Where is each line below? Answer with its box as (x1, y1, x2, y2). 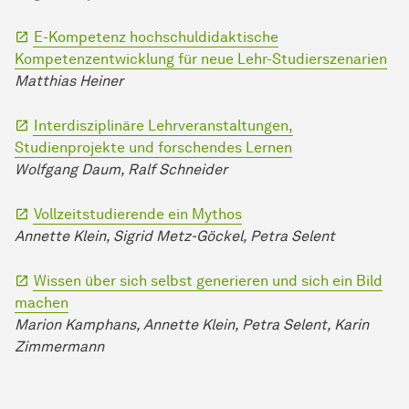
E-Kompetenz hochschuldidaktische (34, 28, 278, 47)
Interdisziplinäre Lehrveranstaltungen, (34, 117, 293, 135)
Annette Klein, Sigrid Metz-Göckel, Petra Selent (15, 227, 335, 246)
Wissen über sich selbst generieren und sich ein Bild (34, 272, 383, 290)
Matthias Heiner (15, 72, 123, 90)
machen (15, 294, 68, 312)
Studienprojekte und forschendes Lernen (15, 139, 292, 157)
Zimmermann (15, 338, 104, 356)
